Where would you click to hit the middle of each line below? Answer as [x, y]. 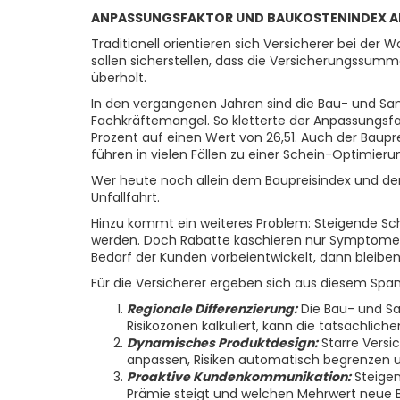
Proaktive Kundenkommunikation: [239, 377]
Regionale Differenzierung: [212, 309]
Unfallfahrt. [125, 197]
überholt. [119, 78]
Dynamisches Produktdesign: [222, 343]
